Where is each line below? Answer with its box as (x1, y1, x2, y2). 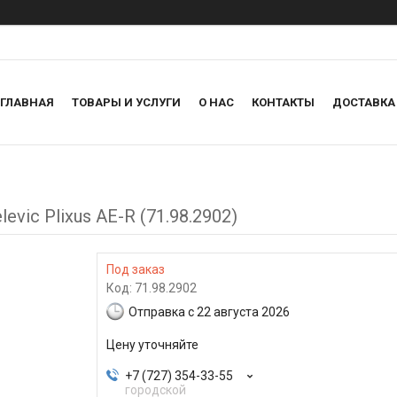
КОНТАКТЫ (252, 96, 315, 110)
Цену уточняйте (106, 338, 198, 353)
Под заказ (106, 262, 165, 277)
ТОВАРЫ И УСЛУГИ (72, 96, 181, 110)
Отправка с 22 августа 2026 (128, 304, 290, 319)
